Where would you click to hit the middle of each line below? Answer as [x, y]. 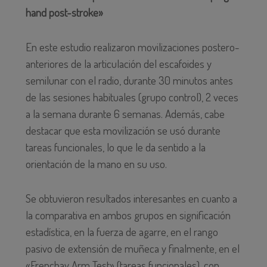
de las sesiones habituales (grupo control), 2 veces [132, 97]
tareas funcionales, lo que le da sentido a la [115, 147]
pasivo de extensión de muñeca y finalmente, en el [132, 249]
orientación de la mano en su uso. [96, 164]
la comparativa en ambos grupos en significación [128, 215]
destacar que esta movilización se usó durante [123, 131]
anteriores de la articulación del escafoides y [118, 64]
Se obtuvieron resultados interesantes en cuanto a [131, 198]
